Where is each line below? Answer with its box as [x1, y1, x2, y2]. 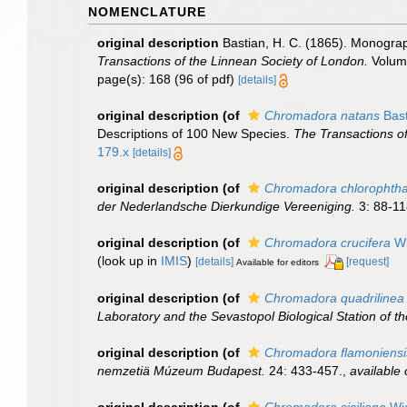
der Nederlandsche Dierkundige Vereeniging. [97, 199, 355, 213]
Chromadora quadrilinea [264, 290, 404, 305]
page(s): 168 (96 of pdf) [97, 72, 238, 86]
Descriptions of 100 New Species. [97, 126, 293, 141]
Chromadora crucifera [264, 235, 391, 250]
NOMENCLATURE [88, 5, 206, 19]
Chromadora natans [264, 108, 380, 123]
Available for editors [236, 257, 319, 267]
